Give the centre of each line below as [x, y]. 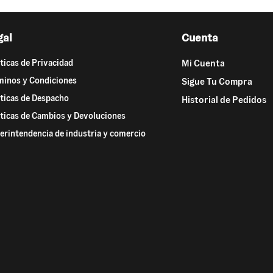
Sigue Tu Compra [217, 82]
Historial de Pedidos [224, 100]
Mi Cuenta [203, 63]
